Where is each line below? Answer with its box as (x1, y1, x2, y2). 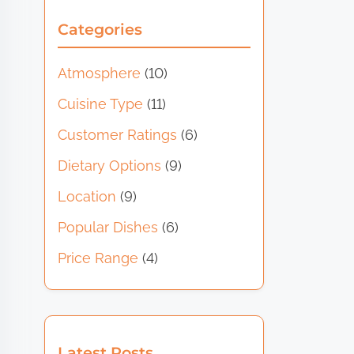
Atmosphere (58, 64, 141, 81)
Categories (58, 19, 143, 39)
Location (58, 187, 117, 205)
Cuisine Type (58, 95, 144, 112)
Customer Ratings (58, 126, 178, 143)
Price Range (58, 249, 139, 266)
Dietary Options (58, 156, 162, 174)
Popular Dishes (58, 218, 159, 235)
